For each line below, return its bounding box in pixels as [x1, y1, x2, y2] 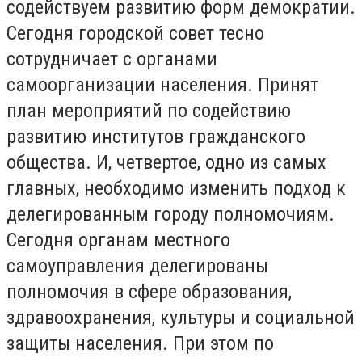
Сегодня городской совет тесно [6, 21, 264, 44]
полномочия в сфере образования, [6, 280, 292, 303]
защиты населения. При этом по [6, 331, 274, 355]
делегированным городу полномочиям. [6, 202, 335, 225]
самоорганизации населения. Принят [6, 73, 318, 96]
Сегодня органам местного [6, 228, 230, 251]
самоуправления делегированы [6, 254, 268, 277]
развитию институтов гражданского [6, 124, 305, 148]
